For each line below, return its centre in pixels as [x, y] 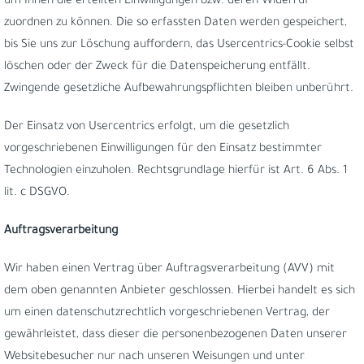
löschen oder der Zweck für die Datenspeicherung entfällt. [157, 67]
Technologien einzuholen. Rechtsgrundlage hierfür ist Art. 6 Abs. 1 [176, 171]
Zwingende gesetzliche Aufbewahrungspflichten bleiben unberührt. [179, 89]
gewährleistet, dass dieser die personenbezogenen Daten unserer [175, 336]
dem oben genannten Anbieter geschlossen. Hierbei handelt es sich [180, 292]
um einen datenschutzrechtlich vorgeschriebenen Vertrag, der [167, 314]
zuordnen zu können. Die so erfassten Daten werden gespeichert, [175, 24]
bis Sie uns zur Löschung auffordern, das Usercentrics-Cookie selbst [179, 45]
